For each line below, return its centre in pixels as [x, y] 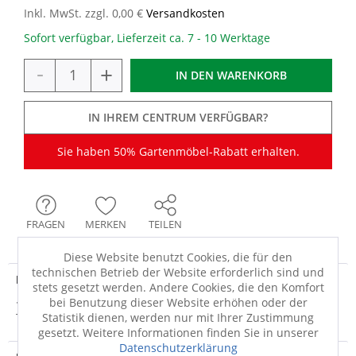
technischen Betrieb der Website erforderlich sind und [178, 272]
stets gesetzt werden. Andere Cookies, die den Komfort [178, 287]
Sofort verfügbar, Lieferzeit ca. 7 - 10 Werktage [147, 38]
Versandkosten [186, 13]
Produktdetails [57, 279]
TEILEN [165, 224]
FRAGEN [46, 224]
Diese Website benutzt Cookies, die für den [178, 257]
